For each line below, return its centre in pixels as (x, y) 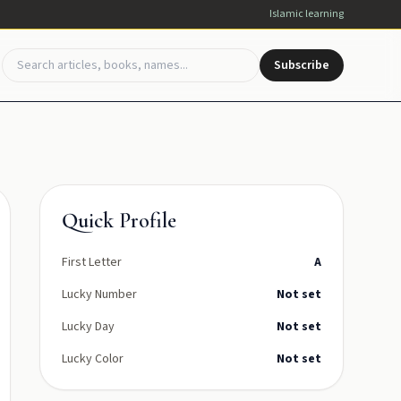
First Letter (92, 262)
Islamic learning (307, 14)
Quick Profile (119, 221)
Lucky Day (88, 327)
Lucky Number (99, 294)
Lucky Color (93, 359)
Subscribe (301, 65)
